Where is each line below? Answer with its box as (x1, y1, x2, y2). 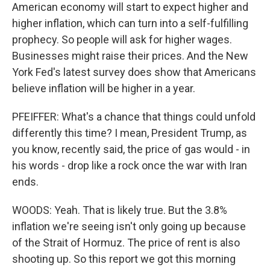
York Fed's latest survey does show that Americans (12, 66, 256, 78)
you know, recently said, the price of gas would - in (12, 143, 250, 155)
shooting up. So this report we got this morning (12, 253, 236, 265)
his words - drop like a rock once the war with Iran (12, 159, 247, 172)
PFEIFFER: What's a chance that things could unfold (12, 110, 256, 123)
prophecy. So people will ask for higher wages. (12, 33, 232, 46)
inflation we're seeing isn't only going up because (12, 220, 246, 233)
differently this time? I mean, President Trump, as (12, 127, 247, 139)
